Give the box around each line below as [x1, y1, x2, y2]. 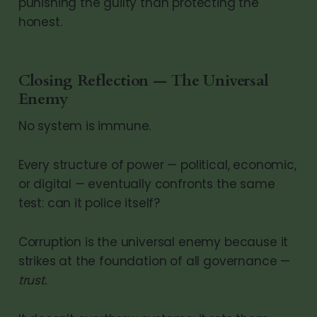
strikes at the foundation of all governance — [18, 252, 291, 270]
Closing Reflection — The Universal [18, 69, 269, 91]
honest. [18, 13, 62, 30]
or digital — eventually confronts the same [18, 175, 275, 192]
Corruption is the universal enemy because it [18, 233, 289, 250]
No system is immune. [18, 117, 151, 134]
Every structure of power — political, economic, [18, 156, 296, 173]
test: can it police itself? [18, 194, 161, 212]
